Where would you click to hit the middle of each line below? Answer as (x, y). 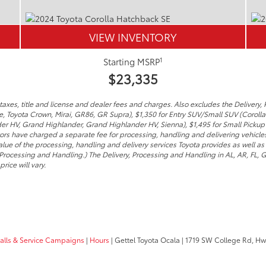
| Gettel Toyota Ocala (145, 239)
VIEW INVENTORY (133, 37)
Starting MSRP (131, 62)
